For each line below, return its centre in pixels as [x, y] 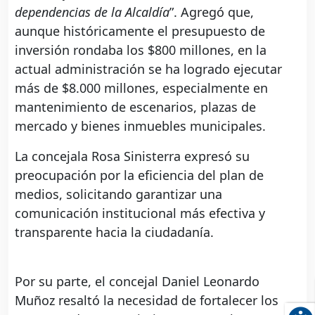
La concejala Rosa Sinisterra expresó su [132, 156]
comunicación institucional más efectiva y [140, 213]
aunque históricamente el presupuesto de [140, 31]
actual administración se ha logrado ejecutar [148, 69]
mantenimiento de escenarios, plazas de [135, 107]
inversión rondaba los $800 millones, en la [141, 50]
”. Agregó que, [212, 12]
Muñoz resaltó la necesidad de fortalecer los [147, 300]
